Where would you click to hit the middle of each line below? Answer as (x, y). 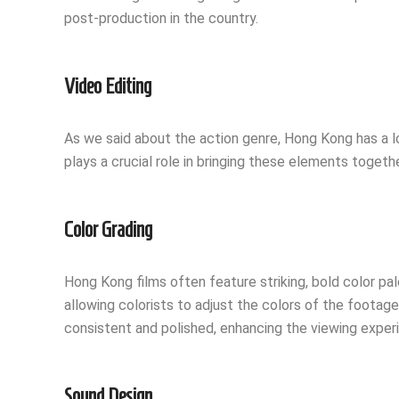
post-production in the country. (161, 19)
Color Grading (108, 230)
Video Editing (108, 87)
